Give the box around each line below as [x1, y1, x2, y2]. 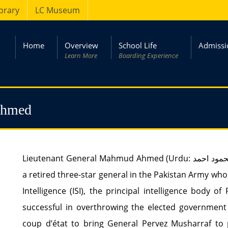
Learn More [65, 51, 97, 60]
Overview [65, 40, 98, 50]
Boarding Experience [119, 51, 178, 60]
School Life [119, 40, 157, 50]
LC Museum [35, 5, 80, 16]
